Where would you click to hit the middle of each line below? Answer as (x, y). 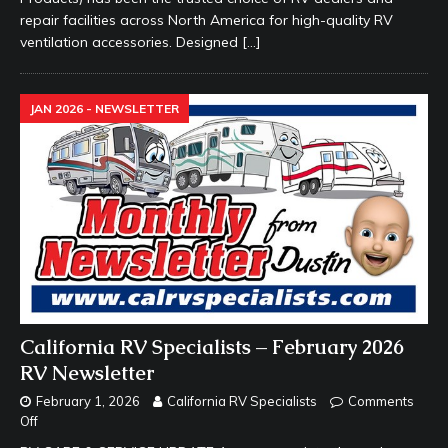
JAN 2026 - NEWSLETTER (104, 109)
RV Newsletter (87, 372)
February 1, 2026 (88, 400)
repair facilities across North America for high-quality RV (206, 20)
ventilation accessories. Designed (131, 42)
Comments (381, 400)
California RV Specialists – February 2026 (212, 346)
